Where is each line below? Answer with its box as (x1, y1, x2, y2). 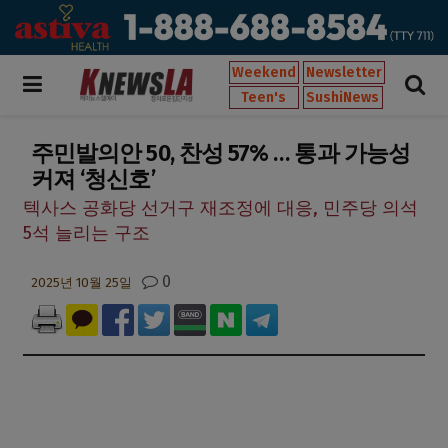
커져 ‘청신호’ (31, 164, 155, 193)
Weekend (232, 63, 296, 81)
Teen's (241, 88, 287, 106)
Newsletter (306, 63, 382, 81)
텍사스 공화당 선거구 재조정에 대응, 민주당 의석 (23, 197, 418, 220)
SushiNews (306, 88, 380, 106)
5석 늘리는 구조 (23, 222, 150, 245)
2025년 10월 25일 (31, 275, 132, 291)
